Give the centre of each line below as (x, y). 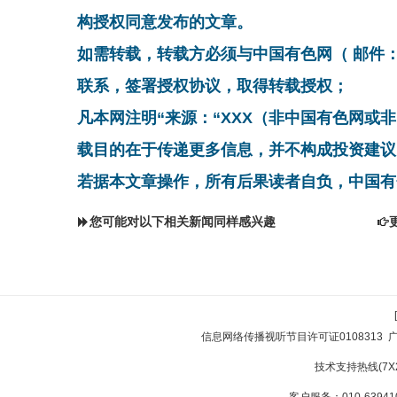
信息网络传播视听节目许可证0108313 (292, 336)
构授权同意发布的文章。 (165, 22)
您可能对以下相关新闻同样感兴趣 (183, 221)
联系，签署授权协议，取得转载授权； (213, 86)
